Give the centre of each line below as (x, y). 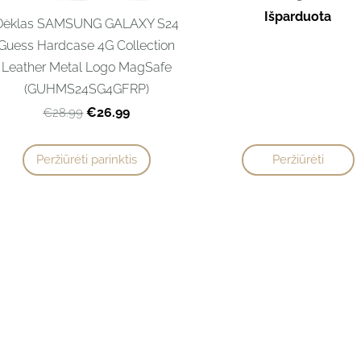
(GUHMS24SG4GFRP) (86, 89)
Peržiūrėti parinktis (86, 160)
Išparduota (298, 16)
